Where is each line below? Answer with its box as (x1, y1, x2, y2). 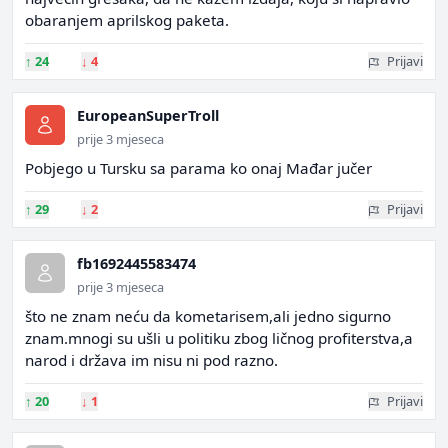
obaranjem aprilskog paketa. (25, 10, 229, 30)
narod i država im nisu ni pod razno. (25, 350, 278, 370)
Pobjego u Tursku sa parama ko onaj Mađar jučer (25, 158, 372, 178)
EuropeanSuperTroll (77, 106, 219, 125)
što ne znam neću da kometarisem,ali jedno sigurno (25, 306, 391, 326)
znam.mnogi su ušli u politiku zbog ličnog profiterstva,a (25, 328, 413, 348)
